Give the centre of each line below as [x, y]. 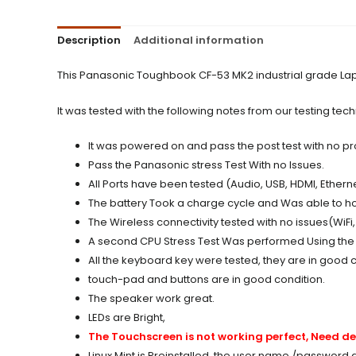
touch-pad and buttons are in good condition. [207, 280]
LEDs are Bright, [127, 318]
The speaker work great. [151, 299]
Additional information [199, 41]
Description [89, 41]
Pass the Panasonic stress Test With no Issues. [206, 165]
